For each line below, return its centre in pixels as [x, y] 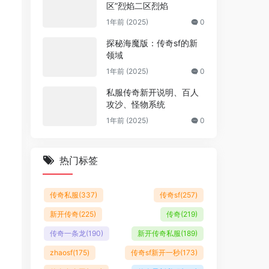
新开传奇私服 [159, 233]
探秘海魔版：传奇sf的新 [152, 43]
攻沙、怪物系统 [136, 104]
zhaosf [61, 252]
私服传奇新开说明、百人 [153, 92]
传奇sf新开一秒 [156, 252]
